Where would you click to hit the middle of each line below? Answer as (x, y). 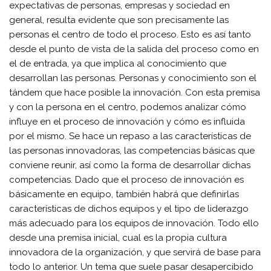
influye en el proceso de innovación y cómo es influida (127, 121)
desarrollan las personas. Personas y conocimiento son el (133, 78)
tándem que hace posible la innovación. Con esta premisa (135, 92)
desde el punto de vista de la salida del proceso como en (134, 49)
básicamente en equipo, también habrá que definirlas (124, 194)
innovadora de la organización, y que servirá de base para (135, 252)
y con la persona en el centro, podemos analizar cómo (128, 107)
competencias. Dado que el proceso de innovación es (126, 179)
